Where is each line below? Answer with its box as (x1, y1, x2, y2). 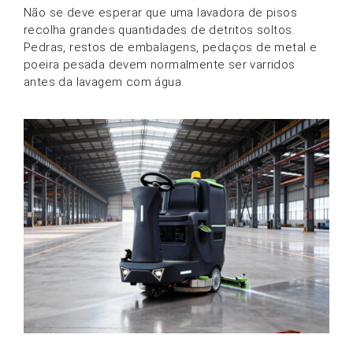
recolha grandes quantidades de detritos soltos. (24, 22, 295, 37)
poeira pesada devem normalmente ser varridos (24, 57, 295, 72)
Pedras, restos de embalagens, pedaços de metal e (24, 39, 318, 54)
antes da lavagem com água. (24, 74, 184, 89)
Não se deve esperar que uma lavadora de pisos (24, 5, 297, 20)
